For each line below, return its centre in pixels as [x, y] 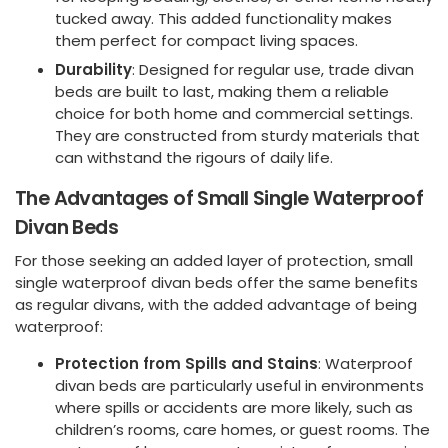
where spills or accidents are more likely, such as [234, 408]
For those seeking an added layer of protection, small [214, 261]
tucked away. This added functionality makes [223, 18]
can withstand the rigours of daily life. [194, 158]
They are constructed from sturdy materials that [237, 136]
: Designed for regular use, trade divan [273, 70]
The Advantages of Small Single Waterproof [219, 199]
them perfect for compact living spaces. [206, 40]
